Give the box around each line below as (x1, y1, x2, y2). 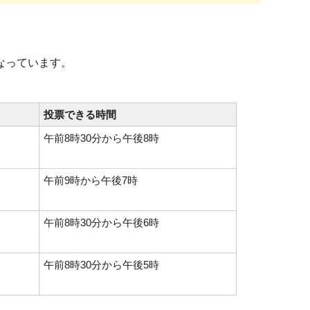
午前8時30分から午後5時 (44, 259, 159, 271)
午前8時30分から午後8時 (44, 132, 159, 144)
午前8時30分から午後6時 (44, 217, 159, 228)
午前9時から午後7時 (44, 174, 138, 186)
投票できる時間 (44, 109, 116, 120)
